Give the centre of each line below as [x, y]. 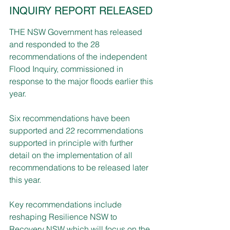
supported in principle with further [72, 142]
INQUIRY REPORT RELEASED [81, 11]
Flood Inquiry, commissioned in [67, 69]
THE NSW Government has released [77, 32]
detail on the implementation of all [72, 155]
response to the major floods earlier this [82, 81]
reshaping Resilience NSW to [64, 216]
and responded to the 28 [55, 44]
